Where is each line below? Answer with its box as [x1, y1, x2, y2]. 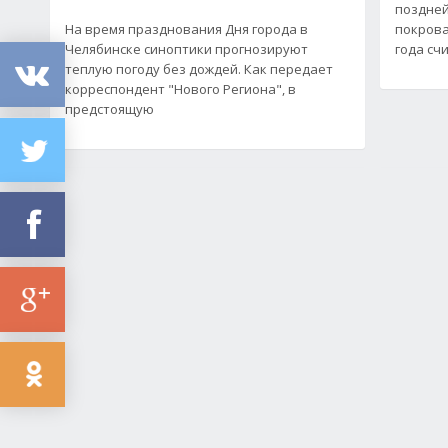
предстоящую [65, 99, 154, 118]
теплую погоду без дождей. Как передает [65, 59, 333, 78]
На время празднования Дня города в [65, 19, 308, 38]
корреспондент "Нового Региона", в [65, 79, 296, 98]
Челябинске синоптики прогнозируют [65, 39, 308, 58]
